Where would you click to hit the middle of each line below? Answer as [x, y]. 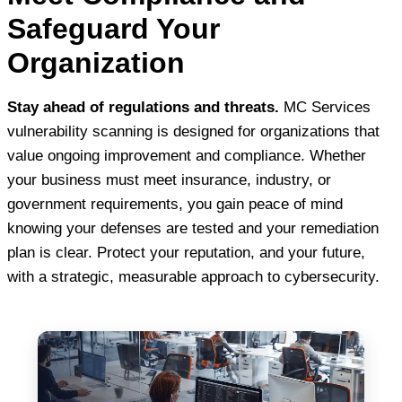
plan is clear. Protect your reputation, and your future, [186, 252]
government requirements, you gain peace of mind [175, 204]
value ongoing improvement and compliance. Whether [187, 155]
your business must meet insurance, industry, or [169, 179]
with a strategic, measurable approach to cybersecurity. [193, 276]
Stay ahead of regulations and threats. [143, 107]
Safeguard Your [114, 28]
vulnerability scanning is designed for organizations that [193, 131]
